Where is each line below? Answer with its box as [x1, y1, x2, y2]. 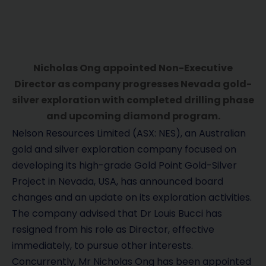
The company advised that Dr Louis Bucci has [12, 207, 222, 221]
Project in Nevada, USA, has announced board [12, 175, 223, 189]
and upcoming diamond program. [46, 109, 220, 123]
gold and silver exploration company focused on [12, 142, 236, 157]
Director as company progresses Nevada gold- [14, 77, 252, 91]
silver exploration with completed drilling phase [12, 93, 254, 107]
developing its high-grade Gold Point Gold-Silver [12, 159, 237, 173]
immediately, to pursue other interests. [12, 239, 193, 253]
